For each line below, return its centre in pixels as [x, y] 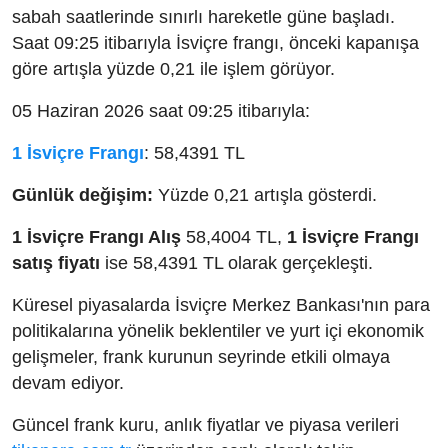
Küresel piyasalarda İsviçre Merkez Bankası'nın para [221, 305]
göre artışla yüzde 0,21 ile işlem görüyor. [173, 69]
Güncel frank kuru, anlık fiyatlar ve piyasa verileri [205, 425]
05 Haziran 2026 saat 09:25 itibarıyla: [161, 111]
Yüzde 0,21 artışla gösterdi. [265, 195]
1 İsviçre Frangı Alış [96, 237]
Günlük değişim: [82, 195]
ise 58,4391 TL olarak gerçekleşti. [236, 263]
